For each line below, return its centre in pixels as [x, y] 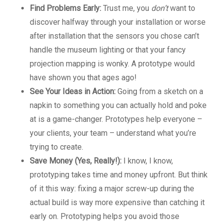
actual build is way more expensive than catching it [117, 202]
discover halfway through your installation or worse [118, 22]
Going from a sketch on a [159, 91]
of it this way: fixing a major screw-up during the [112, 188]
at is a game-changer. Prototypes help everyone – [116, 119]
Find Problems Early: [65, 8]
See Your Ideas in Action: [73, 91]
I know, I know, [147, 161]
